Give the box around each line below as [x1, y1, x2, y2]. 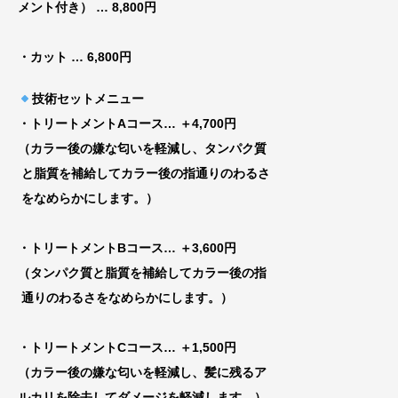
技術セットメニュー [31, 92, 144, 107]
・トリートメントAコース [18, 116, 163, 131]
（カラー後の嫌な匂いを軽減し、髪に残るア [18, 365, 267, 380]
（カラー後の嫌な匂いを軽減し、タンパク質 [18, 141, 267, 156]
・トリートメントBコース [18, 241, 163, 256]
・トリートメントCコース [18, 340, 163, 355]
